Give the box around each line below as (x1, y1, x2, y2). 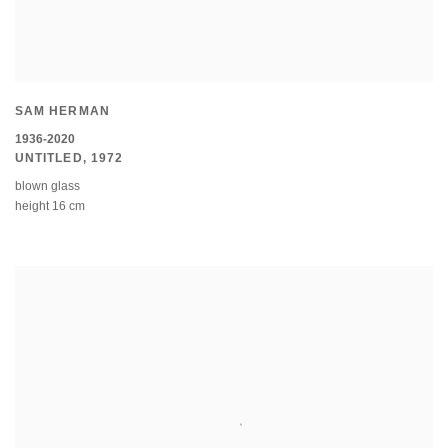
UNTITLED (15, 151, 83, 166)
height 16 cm (15, 200, 85, 215)
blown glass (15, 180, 80, 195)
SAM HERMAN (15, 104, 110, 119)
